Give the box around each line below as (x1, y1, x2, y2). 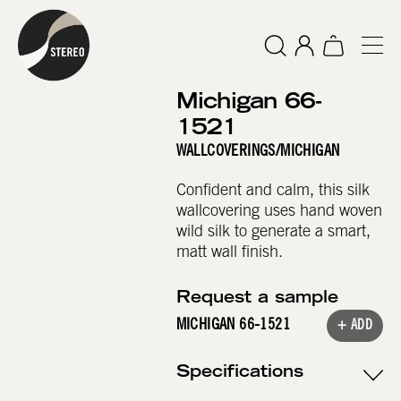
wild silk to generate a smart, (175, 224, 371, 241)
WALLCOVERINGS (175, 144, 276, 161)
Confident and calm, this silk (175, 183, 370, 200)
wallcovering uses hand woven (175, 203, 382, 220)
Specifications (175, 365, 303, 382)
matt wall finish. (175, 244, 283, 261)
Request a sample (175, 291, 338, 308)
